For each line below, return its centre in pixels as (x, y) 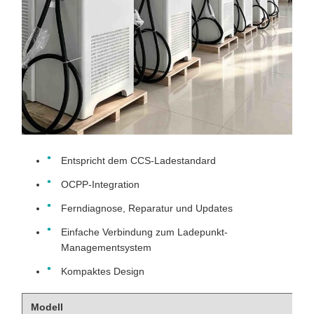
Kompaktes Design (103, 271)
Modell (47, 307)
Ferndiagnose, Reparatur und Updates (147, 208)
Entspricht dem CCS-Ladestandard (138, 161)
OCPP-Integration (100, 184)
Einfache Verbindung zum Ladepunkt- (144, 232)
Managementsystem (106, 247)
